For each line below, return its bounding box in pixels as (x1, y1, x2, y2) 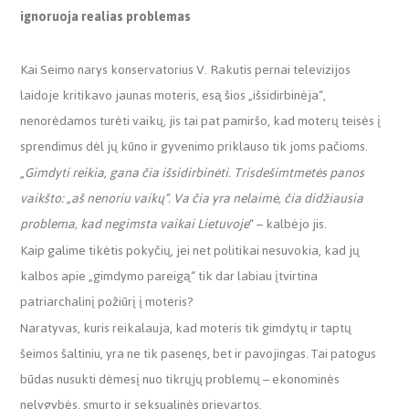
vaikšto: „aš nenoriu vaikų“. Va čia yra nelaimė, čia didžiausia (20, 185, 364, 211)
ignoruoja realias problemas (20, 4, 192, 29)
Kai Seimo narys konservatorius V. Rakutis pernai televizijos (20, 57, 351, 82)
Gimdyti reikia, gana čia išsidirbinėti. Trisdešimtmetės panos (25, 160, 365, 185)
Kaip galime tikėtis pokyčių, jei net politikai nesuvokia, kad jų (20, 237, 361, 263)
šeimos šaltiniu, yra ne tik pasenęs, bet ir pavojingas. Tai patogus (20, 341, 377, 366)
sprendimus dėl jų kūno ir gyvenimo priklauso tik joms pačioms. (20, 133, 372, 159)
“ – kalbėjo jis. (249, 211, 330, 236)
